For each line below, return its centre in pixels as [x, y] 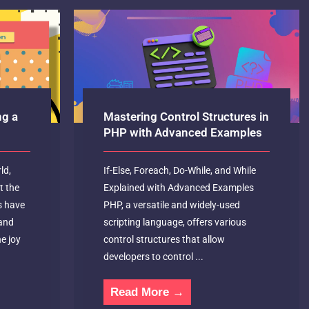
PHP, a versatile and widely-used [172, 205]
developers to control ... [154, 256]
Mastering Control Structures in [187, 116]
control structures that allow [165, 239]
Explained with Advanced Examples [179, 187]
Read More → [148, 292]
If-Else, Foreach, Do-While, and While [180, 170]
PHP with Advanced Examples [183, 132]
